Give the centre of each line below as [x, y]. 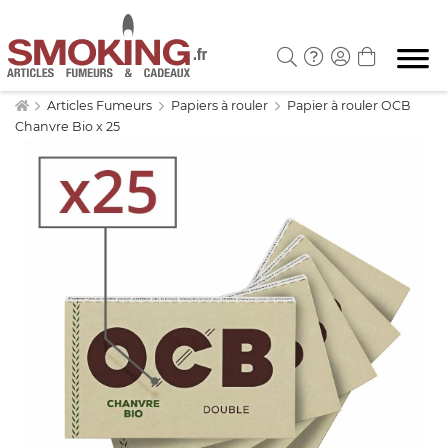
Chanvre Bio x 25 [67, 126]
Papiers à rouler [221, 105]
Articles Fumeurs [101, 105]
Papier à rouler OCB [349, 105]
